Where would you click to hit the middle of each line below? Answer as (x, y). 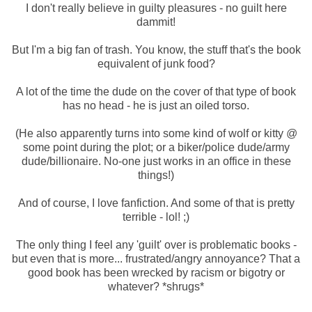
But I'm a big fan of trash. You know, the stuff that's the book (156, 49)
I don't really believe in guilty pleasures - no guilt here (156, 8)
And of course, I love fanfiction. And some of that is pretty (156, 203)
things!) (156, 175)
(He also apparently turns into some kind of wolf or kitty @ (156, 133)
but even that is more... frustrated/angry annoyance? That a (156, 258)
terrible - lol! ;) (156, 217)
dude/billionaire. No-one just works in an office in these (156, 161)
